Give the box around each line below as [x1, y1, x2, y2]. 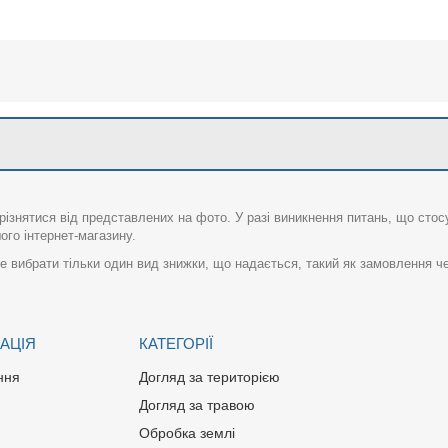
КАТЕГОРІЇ [139, 334, 213, 352]
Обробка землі [139, 424, 235, 441]
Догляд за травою [139, 396, 255, 413]
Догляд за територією [139, 368, 280, 385]
